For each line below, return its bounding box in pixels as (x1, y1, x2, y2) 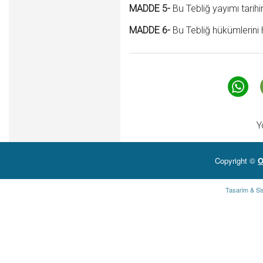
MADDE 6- (129, 25, 170, 36)
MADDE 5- (129, 3, 170, 14)
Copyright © (215, 155, 258, 166)
